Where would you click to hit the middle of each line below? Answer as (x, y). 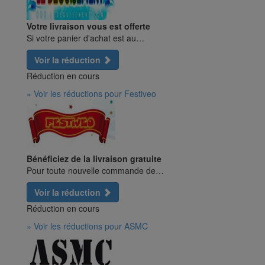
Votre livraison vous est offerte (88, 26)
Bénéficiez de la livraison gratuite (94, 159)
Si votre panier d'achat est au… (85, 38)
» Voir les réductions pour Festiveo (91, 94)
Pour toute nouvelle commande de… (95, 171)
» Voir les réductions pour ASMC (87, 226)
